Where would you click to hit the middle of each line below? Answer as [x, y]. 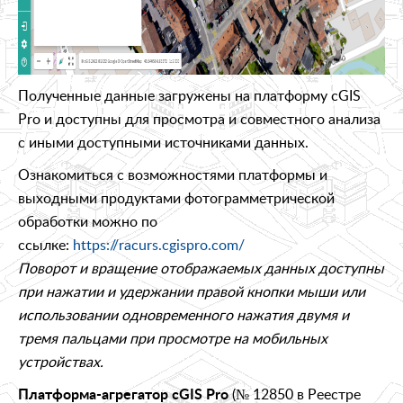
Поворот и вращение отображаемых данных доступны [201, 268]
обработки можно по [88, 221]
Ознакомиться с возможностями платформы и [173, 174]
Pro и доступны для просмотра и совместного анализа [199, 118]
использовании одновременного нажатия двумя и [184, 314]
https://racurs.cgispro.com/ [159, 244]
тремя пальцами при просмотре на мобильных [173, 338]
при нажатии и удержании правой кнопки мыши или [192, 291]
